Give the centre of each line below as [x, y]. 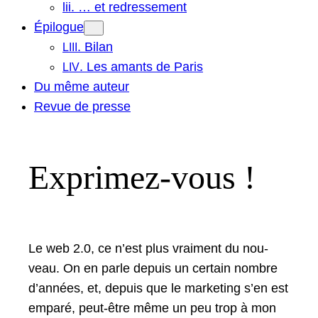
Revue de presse [82, 106]
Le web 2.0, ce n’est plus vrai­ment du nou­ [148, 249]
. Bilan [95, 46]
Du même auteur [82, 86]
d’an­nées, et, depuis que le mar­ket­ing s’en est [158, 289]
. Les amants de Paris [141, 66]
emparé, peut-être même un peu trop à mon [152, 308]
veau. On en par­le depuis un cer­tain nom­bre [153, 269]
